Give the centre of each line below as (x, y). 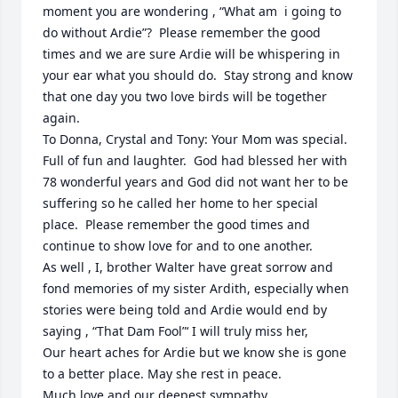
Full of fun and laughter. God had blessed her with (195, 160)
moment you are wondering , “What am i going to (192, 11)
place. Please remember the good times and (176, 224)
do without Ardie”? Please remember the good (182, 32)
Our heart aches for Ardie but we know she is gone (195, 352)
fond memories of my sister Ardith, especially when (196, 288)
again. (61, 118)
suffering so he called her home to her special (180, 203)
